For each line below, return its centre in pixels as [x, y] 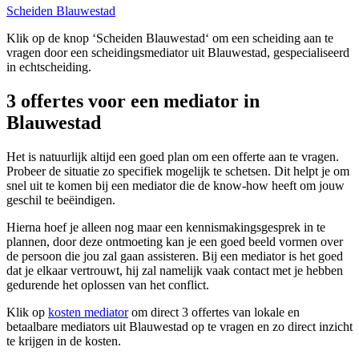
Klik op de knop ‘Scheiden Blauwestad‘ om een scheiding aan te [170, 38]
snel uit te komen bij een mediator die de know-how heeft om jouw [175, 186]
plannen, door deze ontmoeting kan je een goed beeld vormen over [175, 242]
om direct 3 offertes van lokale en [214, 313]
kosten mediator [88, 313]
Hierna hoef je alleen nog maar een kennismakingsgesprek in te [166, 228]
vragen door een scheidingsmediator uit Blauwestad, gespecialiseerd [178, 53]
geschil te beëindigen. [61, 200]
